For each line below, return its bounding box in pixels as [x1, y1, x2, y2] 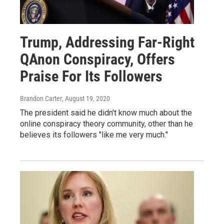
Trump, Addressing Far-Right [20, 33, 194, 51]
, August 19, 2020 [62, 94, 110, 102]
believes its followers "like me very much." [20, 129, 168, 139]
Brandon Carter [20, 94, 62, 102]
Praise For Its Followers [20, 67, 162, 85]
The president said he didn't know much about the [20, 107, 192, 117]
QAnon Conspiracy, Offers [20, 50, 175, 68]
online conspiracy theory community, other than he [20, 118, 193, 128]
